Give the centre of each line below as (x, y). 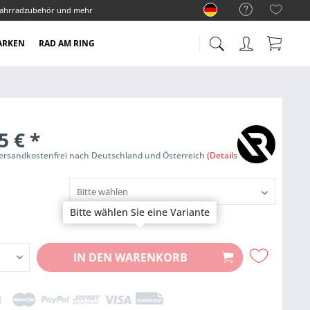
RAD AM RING (66, 43)
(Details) (224, 155)
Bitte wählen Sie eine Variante (140, 212)
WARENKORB (152, 257)
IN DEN (93, 257)
